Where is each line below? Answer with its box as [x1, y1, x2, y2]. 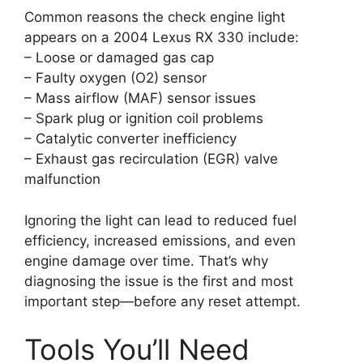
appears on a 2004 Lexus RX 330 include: [24, 29, 299, 46]
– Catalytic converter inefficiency [24, 130, 237, 147]
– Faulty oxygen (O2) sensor [24, 70, 207, 87]
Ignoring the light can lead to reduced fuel [24, 211, 297, 228]
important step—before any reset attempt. [24, 293, 301, 310]
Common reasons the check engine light [24, 9, 285, 26]
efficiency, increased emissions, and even [24, 232, 296, 249]
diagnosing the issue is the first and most [24, 272, 293, 289]
